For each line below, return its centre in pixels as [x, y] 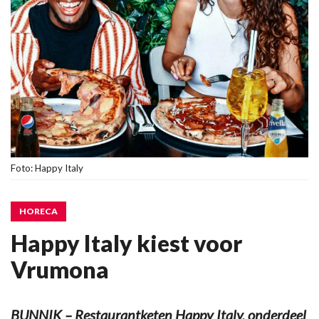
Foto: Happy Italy [47, 168]
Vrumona [60, 270]
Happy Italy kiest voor [126, 243]
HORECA [38, 211]
